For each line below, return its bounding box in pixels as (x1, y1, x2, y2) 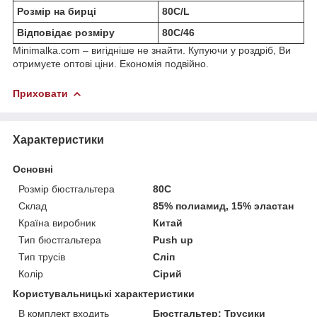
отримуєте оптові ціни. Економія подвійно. (13, 57, 209, 69)
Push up (153, 234, 194, 246)
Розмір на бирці (17, 5, 96, 17)
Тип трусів (18, 250, 65, 263)
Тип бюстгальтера (18, 234, 101, 246)
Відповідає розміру (17, 26, 115, 38)
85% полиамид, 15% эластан (153, 200, 294, 212)
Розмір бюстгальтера (18, 183, 115, 195)
